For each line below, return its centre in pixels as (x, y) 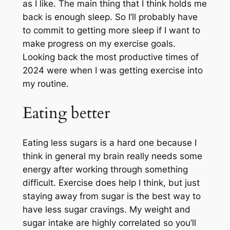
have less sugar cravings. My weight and (106, 209)
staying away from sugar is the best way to (111, 196)
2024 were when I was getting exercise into (112, 71)
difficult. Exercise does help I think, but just (111, 183)
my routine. (45, 84)
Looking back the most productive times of (110, 57)
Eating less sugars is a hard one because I (109, 142)
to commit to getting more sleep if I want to (111, 31)
